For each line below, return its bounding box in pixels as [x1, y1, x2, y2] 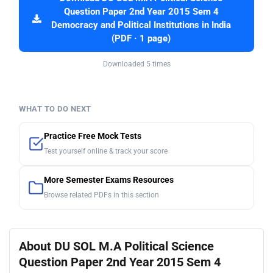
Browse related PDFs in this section [44, 191, 159, 200]
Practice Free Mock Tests [44, 131, 141, 142]
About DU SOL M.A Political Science [19, 239, 214, 254]
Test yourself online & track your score [44, 147, 168, 156]
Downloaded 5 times [102, 60, 171, 69]
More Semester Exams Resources [44, 175, 174, 186]
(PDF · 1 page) [112, 34, 171, 44]
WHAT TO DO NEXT [19, 104, 91, 114]
